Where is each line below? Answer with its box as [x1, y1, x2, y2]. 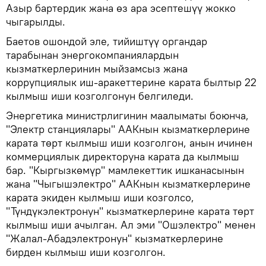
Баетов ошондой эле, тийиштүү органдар [6, 34, 207, 49]
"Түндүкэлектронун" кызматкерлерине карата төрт [6, 204, 254, 218]
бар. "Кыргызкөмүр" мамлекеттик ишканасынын [6, 163, 244, 178]
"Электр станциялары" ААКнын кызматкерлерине [6, 122, 250, 137]
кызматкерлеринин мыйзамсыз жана [6, 62, 188, 76]
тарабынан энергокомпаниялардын [6, 48, 179, 62]
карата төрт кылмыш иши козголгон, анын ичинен [6, 136, 252, 150]
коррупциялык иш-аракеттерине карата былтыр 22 [6, 75, 256, 90]
